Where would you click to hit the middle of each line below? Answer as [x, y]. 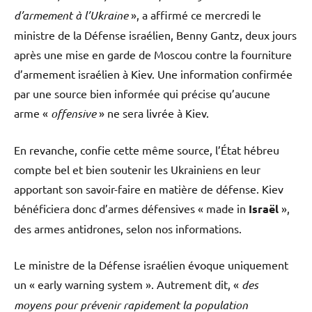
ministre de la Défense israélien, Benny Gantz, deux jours [155, 35]
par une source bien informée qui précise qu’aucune [142, 94]
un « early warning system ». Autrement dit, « [128, 284]
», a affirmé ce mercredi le [195, 15]
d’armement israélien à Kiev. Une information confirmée [153, 74]
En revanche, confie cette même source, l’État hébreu [147, 150]
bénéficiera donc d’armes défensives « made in [131, 209]
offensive [73, 114]
